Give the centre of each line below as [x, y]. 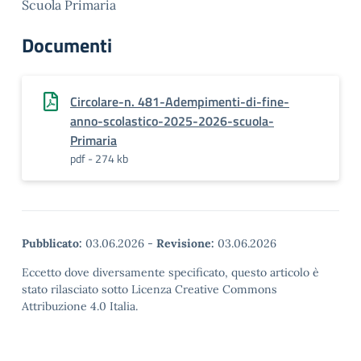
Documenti [67, 45]
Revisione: [185, 243]
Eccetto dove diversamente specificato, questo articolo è [170, 272]
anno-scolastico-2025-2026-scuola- [172, 121]
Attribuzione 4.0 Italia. [80, 306]
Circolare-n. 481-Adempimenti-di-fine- [180, 102]
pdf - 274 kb [99, 158]
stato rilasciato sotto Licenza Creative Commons [149, 289]
